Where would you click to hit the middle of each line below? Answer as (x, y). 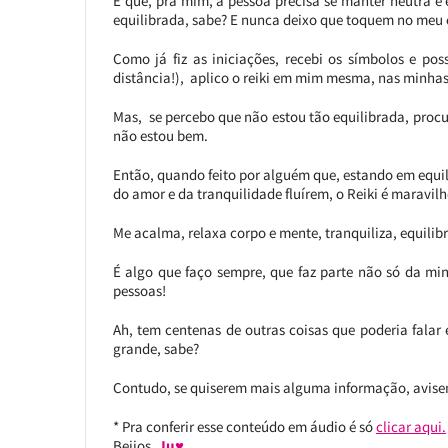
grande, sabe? (155, 349)
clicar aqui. (410, 427)
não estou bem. (160, 136)
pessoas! (139, 291)
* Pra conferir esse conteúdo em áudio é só (244, 427)
